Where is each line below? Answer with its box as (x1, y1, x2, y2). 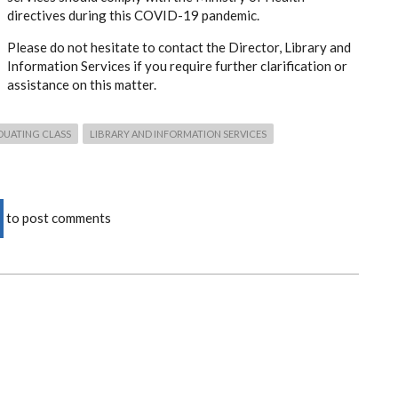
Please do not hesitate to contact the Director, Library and (7, 39, 351, 55)
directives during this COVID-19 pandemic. (7, 7, 259, 23)
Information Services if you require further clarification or (7, 58, 347, 74)
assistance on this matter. (7, 76, 156, 92)
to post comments (4, 210, 111, 226)
